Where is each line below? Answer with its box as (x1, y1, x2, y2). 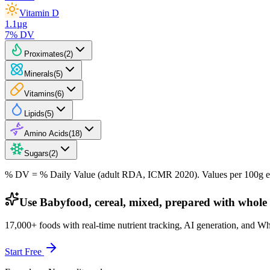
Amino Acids (24, 128, 69, 138)
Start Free (5, 246, 44, 257)
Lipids (24, 108, 45, 118)
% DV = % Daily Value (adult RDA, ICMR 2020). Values (5, 169, 230, 180)
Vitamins (24, 89, 55, 98)
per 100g (230, 169, 263, 180)
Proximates (24, 49, 64, 58)
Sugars (24, 148, 49, 158)
